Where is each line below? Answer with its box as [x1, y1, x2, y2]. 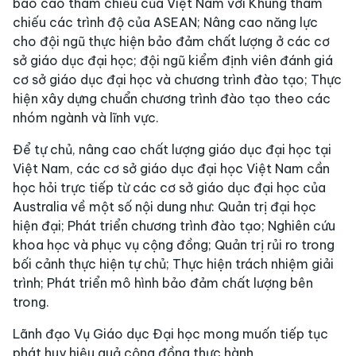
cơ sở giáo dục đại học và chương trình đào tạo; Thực [13, 72, 342, 88]
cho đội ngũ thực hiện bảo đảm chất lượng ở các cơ [13, 33, 330, 50]
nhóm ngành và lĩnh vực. [13, 110, 159, 126]
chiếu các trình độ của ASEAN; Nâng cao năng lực [13, 14, 318, 31]
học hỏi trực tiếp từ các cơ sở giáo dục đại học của [13, 180, 326, 196]
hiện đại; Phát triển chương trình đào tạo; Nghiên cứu [13, 218, 335, 234]
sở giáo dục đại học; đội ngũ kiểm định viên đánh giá [13, 52, 333, 69]
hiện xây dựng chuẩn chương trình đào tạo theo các [13, 91, 331, 107]
